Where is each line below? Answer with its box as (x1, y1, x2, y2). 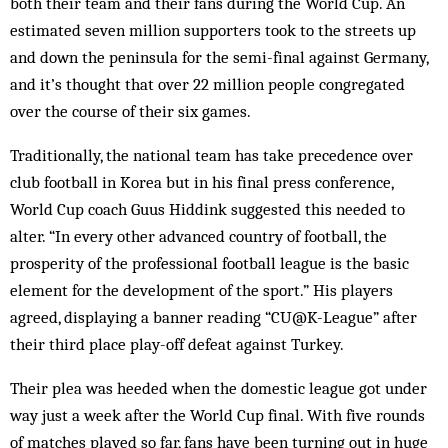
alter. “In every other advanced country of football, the (10, 226, 387, 246)
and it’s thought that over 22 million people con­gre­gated (10, 74, 405, 94)
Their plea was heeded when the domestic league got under (10, 378, 427, 398)
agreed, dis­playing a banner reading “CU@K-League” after (10, 307, 417, 327)
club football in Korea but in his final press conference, (10, 172, 393, 192)
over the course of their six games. (10, 101, 251, 121)
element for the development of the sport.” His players (10, 280, 393, 300)
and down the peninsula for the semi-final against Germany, (10, 47, 428, 67)
